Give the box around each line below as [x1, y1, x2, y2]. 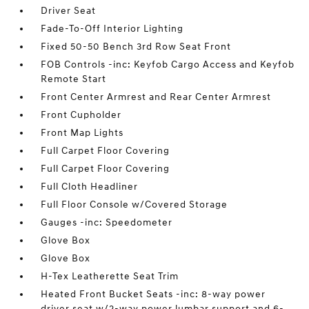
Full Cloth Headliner [41, 181, 139, 192]
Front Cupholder [41, 109, 122, 121]
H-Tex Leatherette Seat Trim [41, 270, 179, 282]
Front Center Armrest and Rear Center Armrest [41, 91, 272, 103]
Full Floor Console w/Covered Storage [41, 199, 228, 210]
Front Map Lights [41, 127, 124, 139]
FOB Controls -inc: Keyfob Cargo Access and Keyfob [41, 59, 295, 70]
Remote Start [41, 73, 107, 85]
